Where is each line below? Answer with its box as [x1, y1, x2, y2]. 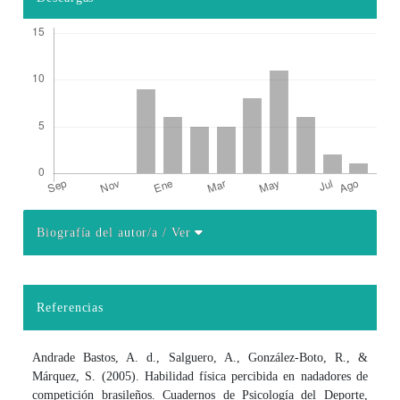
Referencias [37, 300, 104, 314]
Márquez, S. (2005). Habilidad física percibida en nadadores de [32, 369, 368, 383]
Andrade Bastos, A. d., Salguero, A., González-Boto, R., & [32, 350, 368, 364]
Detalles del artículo [23, 238, 171, 259]
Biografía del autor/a [37, 225, 163, 239]
